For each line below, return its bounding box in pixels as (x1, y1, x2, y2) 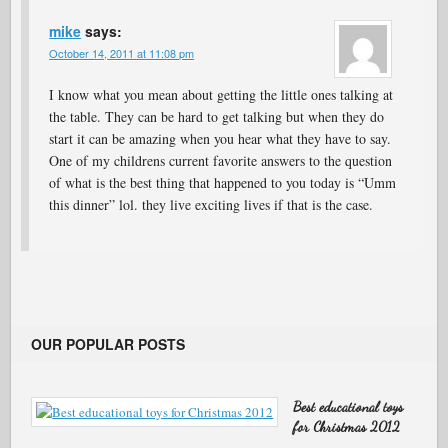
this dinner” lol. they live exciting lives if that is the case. (49, 195, 374, 214)
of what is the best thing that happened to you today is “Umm (49, 173, 397, 192)
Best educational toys (293, 398, 404, 415)
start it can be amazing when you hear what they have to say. (49, 129, 392, 148)
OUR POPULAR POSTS (31, 334, 186, 354)
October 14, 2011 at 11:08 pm (49, 45, 195, 61)
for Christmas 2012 (293, 418, 401, 435)
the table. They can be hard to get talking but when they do (49, 107, 385, 126)
